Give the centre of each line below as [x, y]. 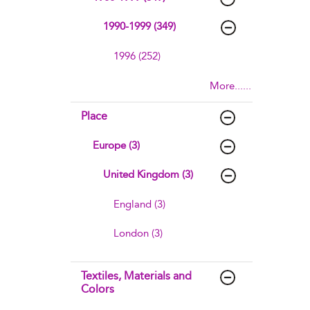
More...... [230, 86]
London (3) [138, 233]
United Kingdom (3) [148, 174]
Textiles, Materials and [136, 276]
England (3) [139, 204]
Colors [98, 289]
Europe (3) [116, 145]
